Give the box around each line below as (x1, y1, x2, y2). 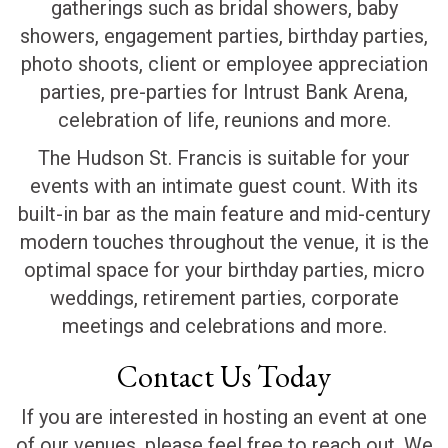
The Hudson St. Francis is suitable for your (38, 145, 410, 170)
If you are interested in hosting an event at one (21, 404, 427, 429)
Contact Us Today (117, 356, 331, 396)
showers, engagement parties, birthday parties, (20, 23, 428, 48)
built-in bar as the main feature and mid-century (18, 201, 430, 226)
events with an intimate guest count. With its (30, 173, 418, 198)
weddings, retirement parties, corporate (49, 285, 399, 310)
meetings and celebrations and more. (61, 313, 387, 338)
